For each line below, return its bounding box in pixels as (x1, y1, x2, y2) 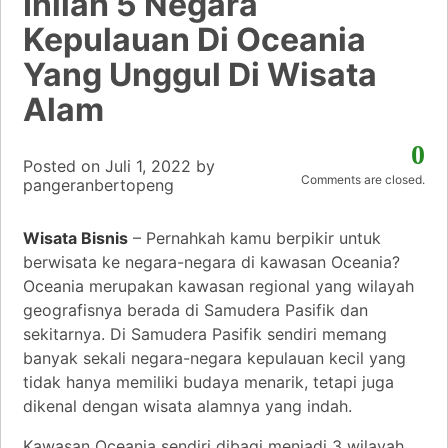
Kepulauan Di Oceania (23, 19, 366, 59)
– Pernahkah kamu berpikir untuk (128, 227, 381, 248)
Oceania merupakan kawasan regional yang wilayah (23, 275, 414, 296)
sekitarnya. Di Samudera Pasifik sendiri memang (23, 323, 387, 344)
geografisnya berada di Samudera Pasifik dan (23, 299, 368, 320)
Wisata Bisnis (23, 227, 128, 248)
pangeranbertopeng (23, 174, 174, 195)
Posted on (23, 155, 105, 176)
